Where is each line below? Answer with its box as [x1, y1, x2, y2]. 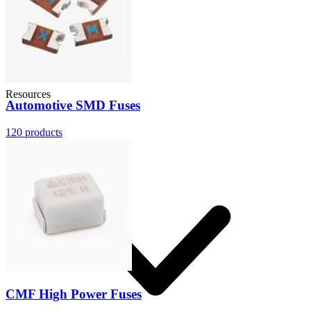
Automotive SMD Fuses [6, 98, 140, 113]
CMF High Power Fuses [6, 286, 142, 301]
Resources [6, 88, 51, 100]
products [22, 126, 62, 138]
